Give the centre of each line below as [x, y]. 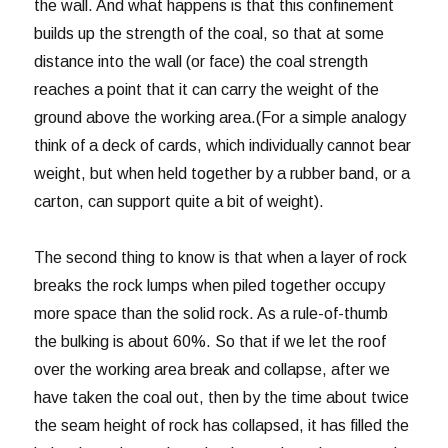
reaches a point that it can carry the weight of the [207, 90]
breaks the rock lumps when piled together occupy [210, 286]
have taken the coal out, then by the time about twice [222, 398]
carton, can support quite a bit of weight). [179, 202]
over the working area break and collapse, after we [212, 370]
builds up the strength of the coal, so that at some [209, 34]
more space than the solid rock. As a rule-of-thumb [211, 314]
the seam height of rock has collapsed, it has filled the [222, 426]
